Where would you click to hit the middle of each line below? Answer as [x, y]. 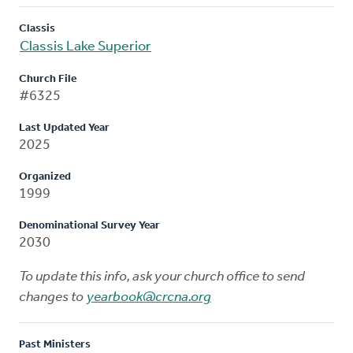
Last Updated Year [64, 128]
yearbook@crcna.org [149, 297]
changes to [52, 297]
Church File [48, 79]
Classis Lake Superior [85, 46]
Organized [45, 176]
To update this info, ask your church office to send [162, 277]
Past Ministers [55, 344]
